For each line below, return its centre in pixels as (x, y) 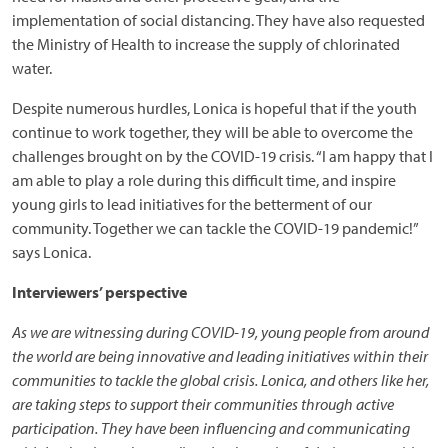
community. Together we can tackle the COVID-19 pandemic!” (215, 228)
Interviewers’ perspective (99, 292)
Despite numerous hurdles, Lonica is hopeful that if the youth (214, 108)
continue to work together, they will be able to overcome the (212, 132)
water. (32, 68)
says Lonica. (51, 252)
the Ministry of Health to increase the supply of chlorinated (206, 44)
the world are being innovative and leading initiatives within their (220, 356)
